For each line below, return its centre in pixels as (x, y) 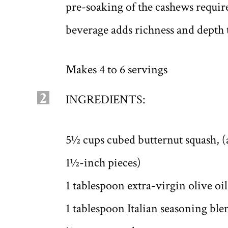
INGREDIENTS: (105, 100)
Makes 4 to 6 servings (116, 70)
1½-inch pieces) (103, 162)
